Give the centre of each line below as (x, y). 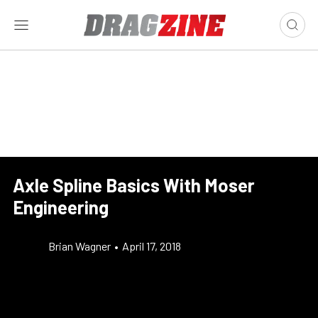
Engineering (61, 207)
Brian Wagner (79, 246)
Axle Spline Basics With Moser (134, 185)
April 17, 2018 (152, 246)
